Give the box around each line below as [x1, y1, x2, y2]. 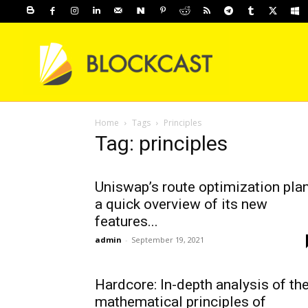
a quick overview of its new [95, 195, 267, 212]
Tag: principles [95, 131, 228, 155]
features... [95, 212, 158, 230]
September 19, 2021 [131, 234, 204, 245]
